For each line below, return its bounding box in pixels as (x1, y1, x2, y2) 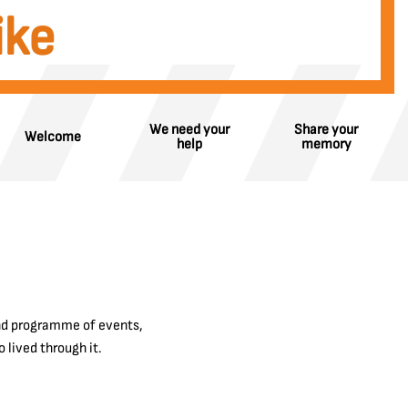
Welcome (25, 128, 81, 146)
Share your (294, 121, 358, 138)
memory (301, 136, 352, 153)
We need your (149, 121, 229, 138)
